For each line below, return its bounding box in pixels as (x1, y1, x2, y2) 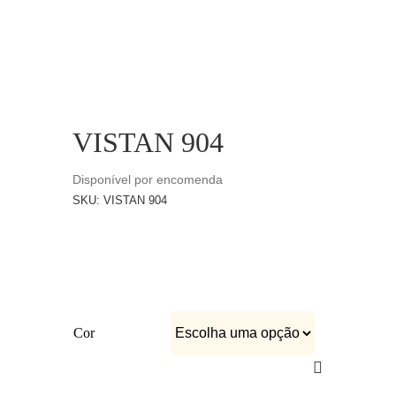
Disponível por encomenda (72, 172, 224, 187)
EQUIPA (19, 60, 64, 73)
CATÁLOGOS (19, 2, 92, 15)
